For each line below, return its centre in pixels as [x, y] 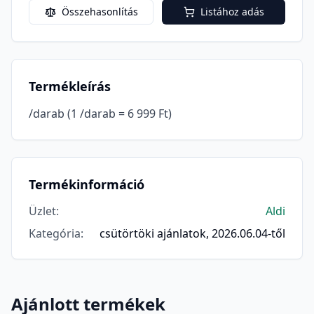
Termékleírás [70, 86]
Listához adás [232, 12]
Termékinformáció [87, 184]
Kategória [55, 233]
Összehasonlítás [100, 12]
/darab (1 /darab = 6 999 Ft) [100, 114]
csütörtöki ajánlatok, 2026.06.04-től [192, 233]
